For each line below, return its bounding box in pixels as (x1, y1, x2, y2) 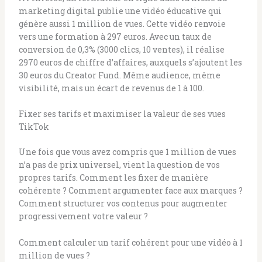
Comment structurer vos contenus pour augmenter (18, 198, 227, 209)
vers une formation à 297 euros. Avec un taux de (18, 30, 212, 42)
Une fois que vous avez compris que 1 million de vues (18, 146, 236, 158)
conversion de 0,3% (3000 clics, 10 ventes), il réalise (18, 43, 225, 55)
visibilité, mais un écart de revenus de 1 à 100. (18, 82, 204, 94)
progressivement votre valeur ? (18, 211, 148, 222)
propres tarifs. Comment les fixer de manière (18, 172, 208, 184)
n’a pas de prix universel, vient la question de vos (18, 159, 220, 171)
